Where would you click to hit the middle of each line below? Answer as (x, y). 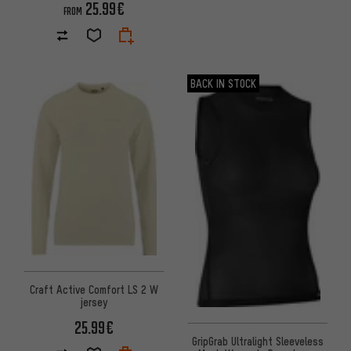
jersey (94, 301)
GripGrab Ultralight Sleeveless (257, 340)
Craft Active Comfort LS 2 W (94, 289)
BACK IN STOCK (223, 83)
